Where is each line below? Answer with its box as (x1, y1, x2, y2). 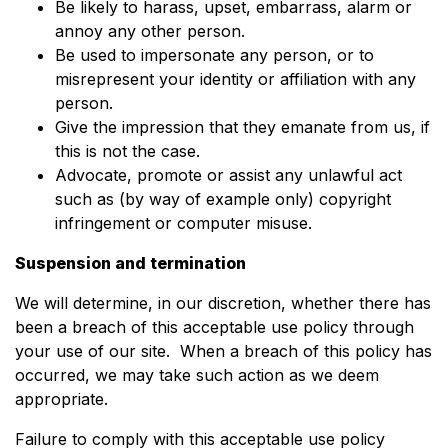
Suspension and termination (15, 253, 246, 273)
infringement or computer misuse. (55, 213, 312, 233)
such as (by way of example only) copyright (55, 189, 391, 209)
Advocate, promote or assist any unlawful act (55, 165, 402, 185)
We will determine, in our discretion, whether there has (15, 293, 431, 313)
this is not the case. (55, 141, 200, 161)
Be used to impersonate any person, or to (55, 45, 374, 65)
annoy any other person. (55, 21, 245, 41)
